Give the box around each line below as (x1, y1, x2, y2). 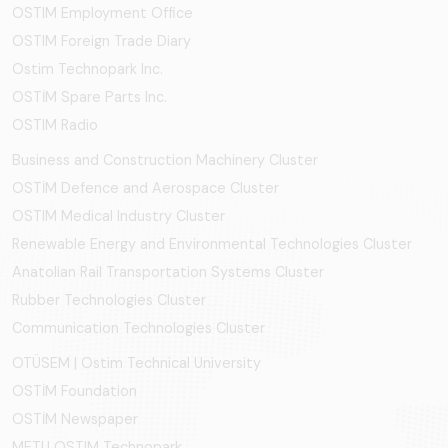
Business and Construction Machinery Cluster (12, 151, 318, 169)
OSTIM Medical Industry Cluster (12, 207, 225, 225)
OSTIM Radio (12, 116, 98, 134)
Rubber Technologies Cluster (12, 291, 206, 309)
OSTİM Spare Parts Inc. (12, 88, 167, 106)
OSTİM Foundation (12, 382, 137, 400)
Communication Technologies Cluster (12, 319, 265, 337)
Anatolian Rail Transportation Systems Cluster (12, 263, 324, 281)
